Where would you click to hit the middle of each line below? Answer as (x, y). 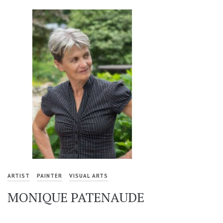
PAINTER (50, 176)
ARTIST (19, 176)
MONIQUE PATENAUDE (76, 197)
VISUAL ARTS (89, 176)
